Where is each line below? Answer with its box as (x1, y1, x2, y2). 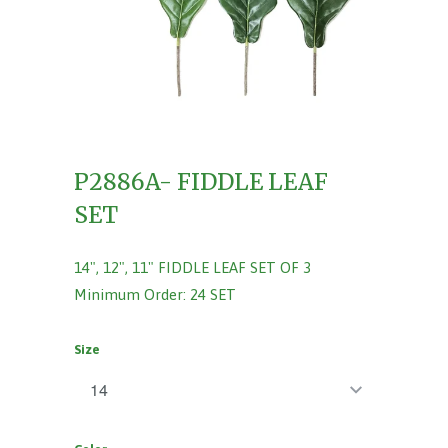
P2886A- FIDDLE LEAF (74, 168, 328, 197)
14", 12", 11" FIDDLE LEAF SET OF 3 (74, 259, 311, 277)
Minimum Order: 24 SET (74, 286, 236, 304)
